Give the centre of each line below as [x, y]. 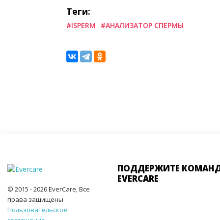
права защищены [35, 199]
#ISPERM [81, 25]
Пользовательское [37, 209]
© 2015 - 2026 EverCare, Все [49, 189]
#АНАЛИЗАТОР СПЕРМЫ [142, 25]
